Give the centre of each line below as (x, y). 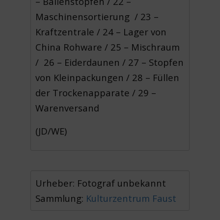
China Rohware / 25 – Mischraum (108, 47)
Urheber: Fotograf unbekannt (101, 183)
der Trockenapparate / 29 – (96, 93)
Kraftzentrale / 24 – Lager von (101, 32)
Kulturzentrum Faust (131, 198)
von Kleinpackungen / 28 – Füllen (108, 78)
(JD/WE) (51, 131)
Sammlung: (61, 198)
